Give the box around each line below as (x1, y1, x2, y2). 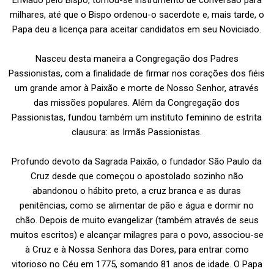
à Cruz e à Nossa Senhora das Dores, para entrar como (24, 244, 249, 255)
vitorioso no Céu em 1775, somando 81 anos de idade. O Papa (11, 259, 262, 270)
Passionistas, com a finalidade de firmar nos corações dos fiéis (9, 68, 265, 79)
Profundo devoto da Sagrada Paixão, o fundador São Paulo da (12, 156, 262, 167)
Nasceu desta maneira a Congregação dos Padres (35, 53, 239, 64)
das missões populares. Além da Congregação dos (34, 97, 240, 108)
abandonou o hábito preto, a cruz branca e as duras (32, 185, 242, 196)
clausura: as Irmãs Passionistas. (72, 127, 202, 138)
